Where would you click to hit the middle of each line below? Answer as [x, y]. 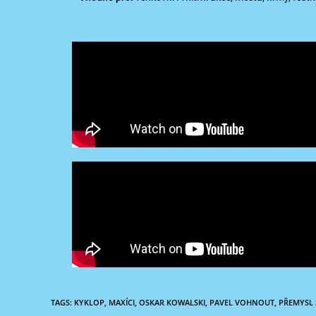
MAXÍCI [122, 302]
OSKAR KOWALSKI [172, 302]
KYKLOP [89, 302]
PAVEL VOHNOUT [242, 302]
